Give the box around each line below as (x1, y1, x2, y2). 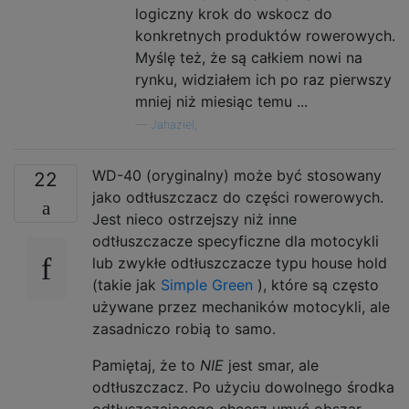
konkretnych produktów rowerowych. (135, 26, 395, 45)
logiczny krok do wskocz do (135, 4, 332, 23)
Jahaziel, (151, 117, 197, 131)
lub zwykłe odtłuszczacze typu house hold (92, 253, 387, 272)
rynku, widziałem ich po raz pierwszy (135, 69, 392, 89)
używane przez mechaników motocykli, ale (92, 297, 390, 316)
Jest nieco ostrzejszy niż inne (92, 209, 297, 228)
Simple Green (161, 275, 253, 294)
